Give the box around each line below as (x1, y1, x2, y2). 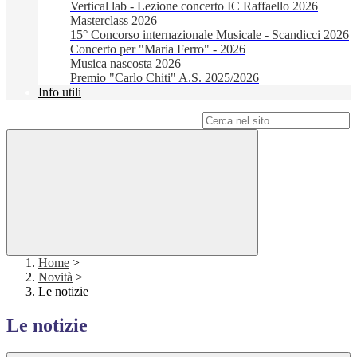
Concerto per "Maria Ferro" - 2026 (70, 42, 245, 57)
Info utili (38, 85, 81, 100)
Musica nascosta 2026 (70, 57, 181, 71)
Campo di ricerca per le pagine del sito (6, 113, 199, 127)
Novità (38, 270, 73, 284)
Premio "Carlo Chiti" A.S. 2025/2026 (70, 71, 259, 85)
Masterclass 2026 (70, 14, 157, 28)
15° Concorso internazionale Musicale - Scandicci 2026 (70, 28, 349, 42)
